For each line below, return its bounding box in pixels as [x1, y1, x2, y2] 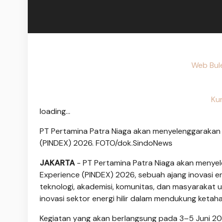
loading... [40, 106, 70, 116]
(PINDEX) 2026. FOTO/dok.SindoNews [40, 137, 172, 148]
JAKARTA [40, 157, 75, 168]
